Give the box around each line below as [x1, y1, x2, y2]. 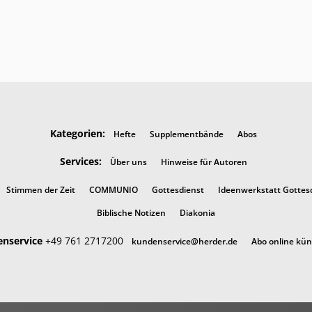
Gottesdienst [151, 185, 204, 196]
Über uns [109, 157, 147, 168]
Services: [59, 155, 102, 169]
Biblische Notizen [97, 208, 166, 219]
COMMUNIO [88, 185, 138, 196]
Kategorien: [49, 126, 105, 140]
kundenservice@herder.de [132, 235, 237, 247]
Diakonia [180, 208, 215, 219]
